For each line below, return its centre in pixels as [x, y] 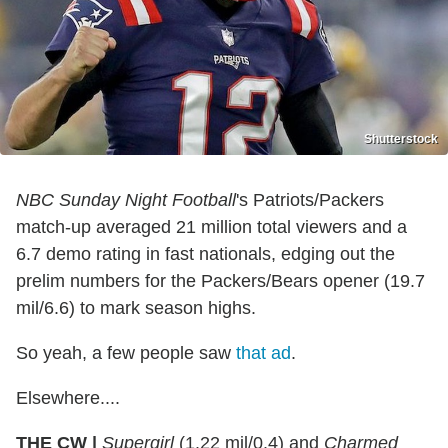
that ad [263, 352]
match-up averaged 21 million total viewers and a [211, 226]
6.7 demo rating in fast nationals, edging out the [205, 253]
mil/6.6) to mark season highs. [136, 307]
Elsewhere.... [68, 397]
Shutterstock [401, 138]
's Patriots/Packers [310, 199]
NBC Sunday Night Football [126, 199]
